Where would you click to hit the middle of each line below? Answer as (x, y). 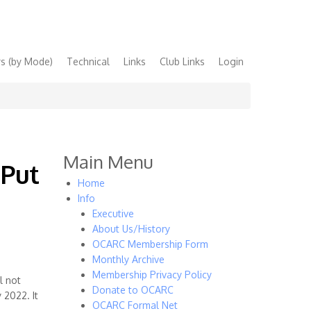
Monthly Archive (128, 259)
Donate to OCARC (133, 290)
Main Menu (108, 161)
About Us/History (131, 229)
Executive (113, 213)
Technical (88, 61)
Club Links (182, 61)
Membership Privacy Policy (152, 275)
